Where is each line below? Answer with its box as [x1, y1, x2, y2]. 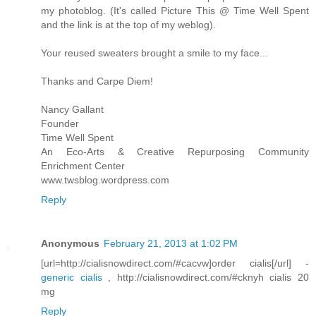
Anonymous [41, 238, 99, 250]
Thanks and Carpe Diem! [41, 75, 153, 87]
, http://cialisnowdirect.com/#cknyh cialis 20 [102, 272, 310, 284]
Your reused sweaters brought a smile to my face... [41, 47, 268, 59]
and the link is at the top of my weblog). [41, 19, 216, 31]
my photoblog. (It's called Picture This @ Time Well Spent [41, 5, 309, 17]
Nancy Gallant [41, 104, 104, 116]
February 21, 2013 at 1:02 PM [104, 238, 238, 250]
